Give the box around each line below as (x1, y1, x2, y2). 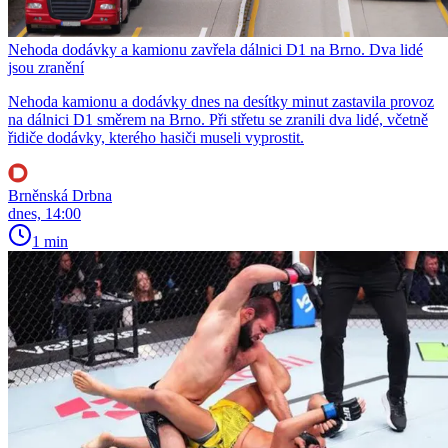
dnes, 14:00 (8, 205, 81, 223)
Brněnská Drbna (8, 187, 112, 205)
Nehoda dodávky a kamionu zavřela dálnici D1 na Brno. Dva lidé (8, 41, 423, 59)
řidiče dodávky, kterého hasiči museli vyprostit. (8, 129, 304, 147)
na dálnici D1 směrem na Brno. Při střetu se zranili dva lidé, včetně (8, 111, 428, 129)
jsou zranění (8, 59, 84, 77)
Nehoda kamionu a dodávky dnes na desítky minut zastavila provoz (8, 93, 434, 111)
